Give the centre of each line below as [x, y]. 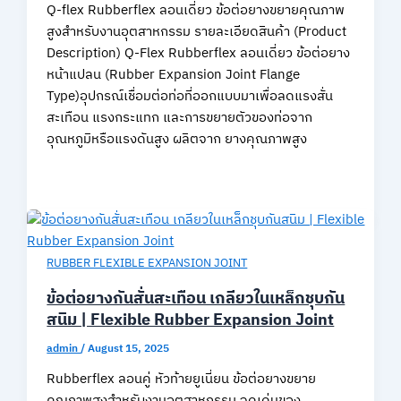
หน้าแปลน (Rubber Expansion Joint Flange [174, 76]
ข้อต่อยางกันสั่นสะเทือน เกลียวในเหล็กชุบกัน [196, 299]
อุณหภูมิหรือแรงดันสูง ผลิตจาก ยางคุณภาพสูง [177, 140]
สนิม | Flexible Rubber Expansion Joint [191, 320]
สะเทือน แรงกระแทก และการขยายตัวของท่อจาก [180, 119]
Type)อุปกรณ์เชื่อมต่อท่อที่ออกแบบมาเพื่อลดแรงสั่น [190, 97]
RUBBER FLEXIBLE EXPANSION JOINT [147, 263]
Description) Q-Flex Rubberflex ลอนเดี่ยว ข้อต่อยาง [199, 54]
